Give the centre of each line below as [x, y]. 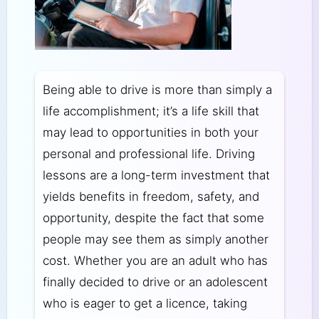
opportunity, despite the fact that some [153, 218]
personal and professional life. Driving [148, 153]
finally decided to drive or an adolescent [155, 282]
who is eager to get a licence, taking [145, 303]
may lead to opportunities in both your [150, 132]
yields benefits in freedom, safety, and [151, 196]
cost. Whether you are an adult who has [155, 260]
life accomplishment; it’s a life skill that [151, 111]
